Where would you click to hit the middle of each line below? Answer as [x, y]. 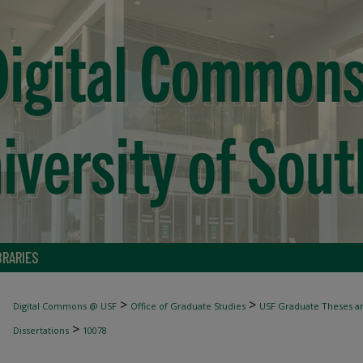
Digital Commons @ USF [65, 306]
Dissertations [41, 330]
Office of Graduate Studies [188, 306]
